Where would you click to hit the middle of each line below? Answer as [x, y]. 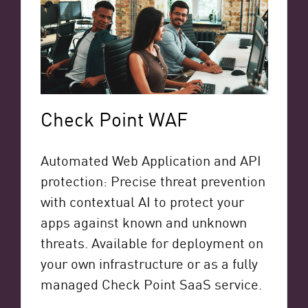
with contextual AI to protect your [142, 201]
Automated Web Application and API [151, 160]
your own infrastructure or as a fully [149, 263]
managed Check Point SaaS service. [151, 284]
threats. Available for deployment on [152, 242]
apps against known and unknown [143, 222]
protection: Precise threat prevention [153, 180]
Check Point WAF [114, 119]
